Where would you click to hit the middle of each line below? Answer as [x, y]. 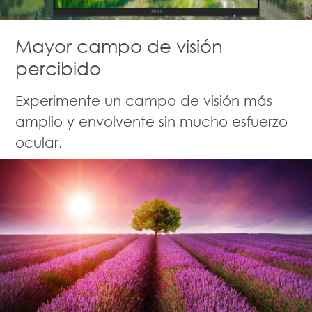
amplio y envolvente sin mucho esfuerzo [152, 122]
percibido [58, 69]
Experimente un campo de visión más [144, 101]
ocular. [39, 142]
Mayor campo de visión [119, 46]
